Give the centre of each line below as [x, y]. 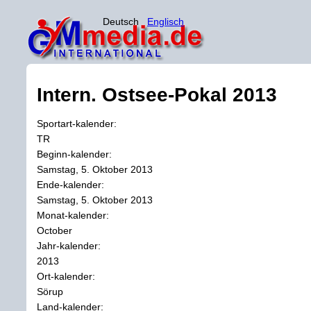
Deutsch [125, 22]
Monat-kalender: [74, 215]
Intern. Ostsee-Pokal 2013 [157, 94]
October [54, 230]
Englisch [166, 22]
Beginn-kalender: [76, 154]
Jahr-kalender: [70, 245]
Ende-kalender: [72, 184]
